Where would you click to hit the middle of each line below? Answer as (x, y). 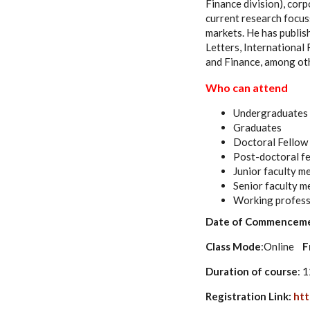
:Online (282, 247)
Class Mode (233, 247)
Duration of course (252, 272)
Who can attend (247, 88)
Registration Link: (249, 297)
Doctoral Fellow (271, 142)
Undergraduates (271, 113)
